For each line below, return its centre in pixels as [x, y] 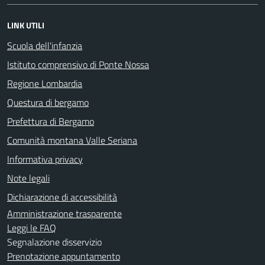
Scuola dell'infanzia [45, 45]
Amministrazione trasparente [64, 213]
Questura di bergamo [48, 102]
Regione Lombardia [45, 83]
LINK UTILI [26, 25]
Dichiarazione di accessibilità [62, 197]
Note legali [28, 178]
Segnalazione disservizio [54, 242]
